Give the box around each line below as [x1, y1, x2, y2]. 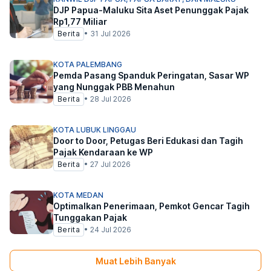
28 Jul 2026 [90, 94, 131, 103]
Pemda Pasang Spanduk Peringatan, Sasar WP [53, 70, 249, 80]
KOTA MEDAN [53, 191, 103, 200]
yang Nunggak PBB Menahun [53, 82, 175, 92]
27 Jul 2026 [90, 160, 131, 169]
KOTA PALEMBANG [53, 60, 122, 69]
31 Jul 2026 [90, 29, 131, 38]
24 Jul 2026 [90, 225, 131, 234]
